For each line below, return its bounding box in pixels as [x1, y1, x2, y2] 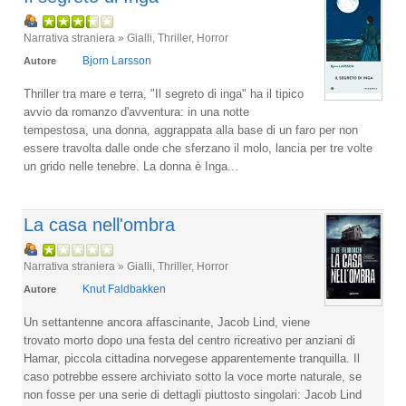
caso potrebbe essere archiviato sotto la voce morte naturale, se [24, 370, 362, 383]
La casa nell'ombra [24, 215, 175, 235]
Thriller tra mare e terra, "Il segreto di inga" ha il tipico [24, 87, 304, 101]
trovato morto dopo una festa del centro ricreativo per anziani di [24, 333, 355, 347]
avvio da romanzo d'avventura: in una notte [24, 105, 249, 119]
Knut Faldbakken [82, 283, 166, 295]
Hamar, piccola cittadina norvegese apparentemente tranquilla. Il [24, 352, 360, 365]
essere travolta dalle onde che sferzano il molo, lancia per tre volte [24, 141, 372, 155]
